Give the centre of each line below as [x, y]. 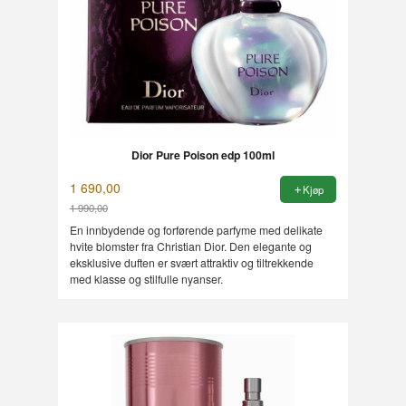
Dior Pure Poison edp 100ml [203, 155]
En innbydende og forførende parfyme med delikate [196, 229]
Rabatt [87, 223]
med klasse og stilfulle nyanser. [146, 278]
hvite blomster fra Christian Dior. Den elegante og [190, 246]
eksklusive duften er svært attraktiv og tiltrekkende [191, 262]
